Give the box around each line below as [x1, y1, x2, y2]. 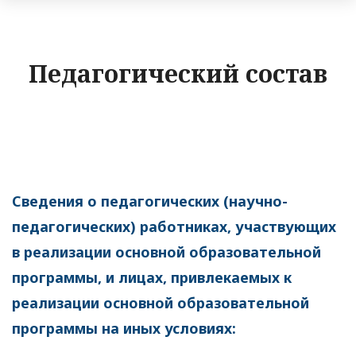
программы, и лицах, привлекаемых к [12, 268, 292, 288]
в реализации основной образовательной [12, 242, 321, 262]
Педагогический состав [29, 57, 327, 91]
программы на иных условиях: [12, 319, 236, 339]
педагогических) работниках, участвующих [12, 217, 336, 237]
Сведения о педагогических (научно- [12, 192, 288, 211]
